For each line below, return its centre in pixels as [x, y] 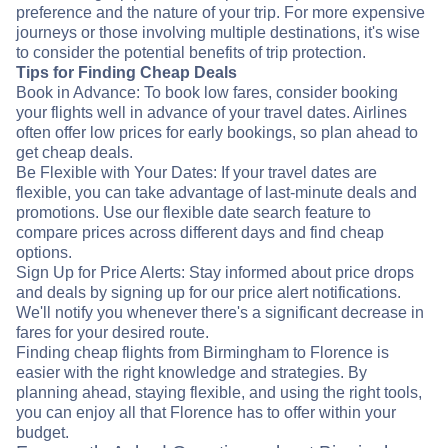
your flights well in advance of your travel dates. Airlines [211, 113]
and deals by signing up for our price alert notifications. [208, 293]
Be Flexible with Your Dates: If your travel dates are [196, 173]
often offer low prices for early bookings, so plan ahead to [217, 133]
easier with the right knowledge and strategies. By [191, 373]
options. [44, 253]
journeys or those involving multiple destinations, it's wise [218, 33]
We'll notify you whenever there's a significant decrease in [220, 313]
